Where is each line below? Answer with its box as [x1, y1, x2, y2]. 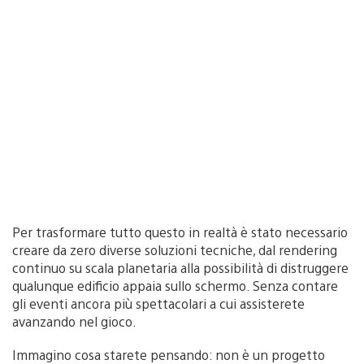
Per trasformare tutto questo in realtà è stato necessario [12, 223, 348, 240]
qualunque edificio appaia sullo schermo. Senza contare [12, 276, 338, 294]
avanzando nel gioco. [12, 312, 136, 330]
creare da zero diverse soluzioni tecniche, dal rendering [12, 240, 337, 258]
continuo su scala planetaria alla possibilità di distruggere [12, 258, 349, 276]
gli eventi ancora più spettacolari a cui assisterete [12, 294, 305, 312]
